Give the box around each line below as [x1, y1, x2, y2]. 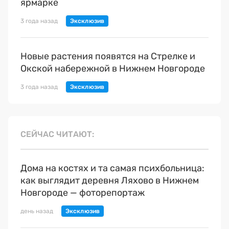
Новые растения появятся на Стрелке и [20, 51, 195, 62]
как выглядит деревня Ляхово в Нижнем [20, 175, 199, 187]
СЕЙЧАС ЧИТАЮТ [20, 129, 92, 140]
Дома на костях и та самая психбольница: [20, 163, 204, 174]
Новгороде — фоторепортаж [20, 187, 145, 199]
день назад [20, 208, 53, 215]
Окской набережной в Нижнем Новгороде [20, 63, 205, 75]
